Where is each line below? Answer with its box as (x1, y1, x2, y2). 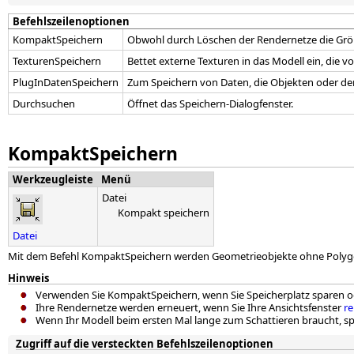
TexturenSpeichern (13, 54, 101, 69)
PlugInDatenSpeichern (13, 75, 119, 90)
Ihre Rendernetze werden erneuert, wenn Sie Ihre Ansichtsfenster (36, 300, 344, 315)
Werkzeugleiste (13, 172, 93, 187)
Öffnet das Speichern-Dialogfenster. (127, 96, 293, 111)
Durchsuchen (13, 96, 75, 111)
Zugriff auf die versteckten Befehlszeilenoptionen (16, 337, 273, 352)
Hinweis (8, 271, 49, 286)
